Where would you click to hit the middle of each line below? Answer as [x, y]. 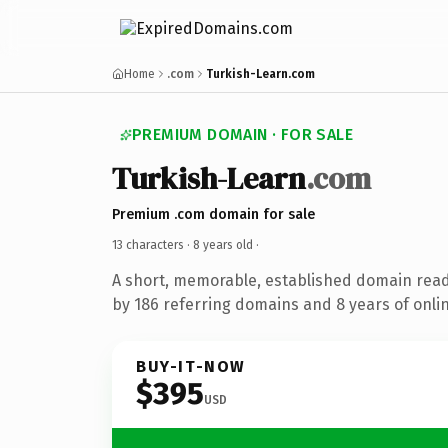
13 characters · [152, 244]
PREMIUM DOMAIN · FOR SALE [242, 134]
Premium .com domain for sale [213, 214]
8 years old [223, 244]
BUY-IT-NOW [191, 366]
